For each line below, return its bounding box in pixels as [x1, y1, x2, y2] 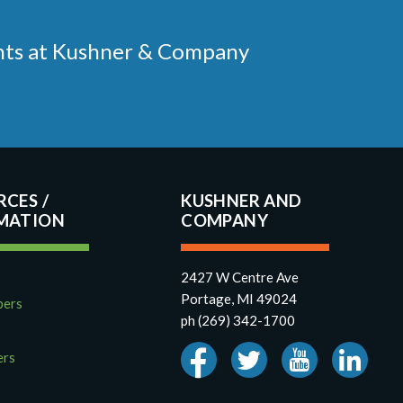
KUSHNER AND [181, 191, 302, 211]
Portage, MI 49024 [181, 291, 298, 308]
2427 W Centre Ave [181, 269, 300, 286]
